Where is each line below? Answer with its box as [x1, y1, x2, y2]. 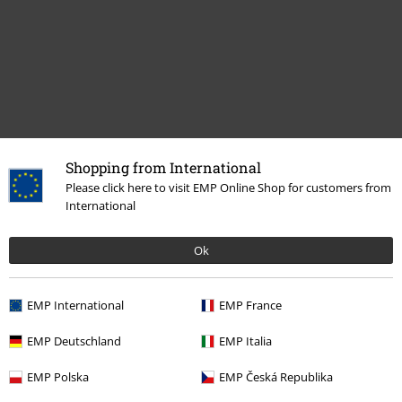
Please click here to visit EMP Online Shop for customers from [66, 179, 391, 196]
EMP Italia [219, 333, 272, 349]
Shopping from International [66, 158, 261, 177]
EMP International [27, 297, 124, 313]
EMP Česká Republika [219, 369, 333, 385]
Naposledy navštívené [9, 193, 159, 213]
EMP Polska [27, 369, 89, 385]
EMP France [219, 297, 282, 313]
